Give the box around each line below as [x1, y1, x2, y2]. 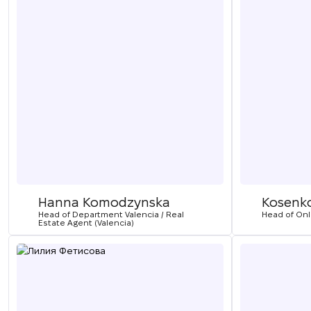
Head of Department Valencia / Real [38, 210, 184, 219]
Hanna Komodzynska [38, 195, 170, 210]
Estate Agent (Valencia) [38, 218, 134, 227]
